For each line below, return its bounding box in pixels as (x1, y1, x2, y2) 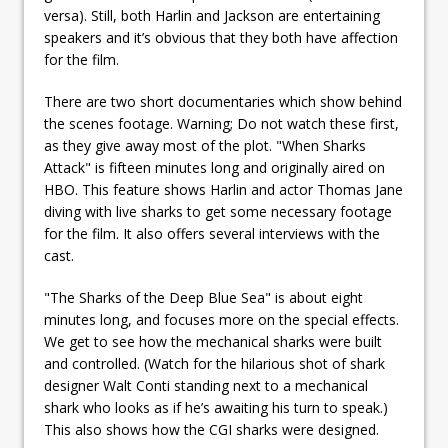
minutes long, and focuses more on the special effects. (44, 309, 399, 329)
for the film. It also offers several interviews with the (44, 223, 380, 243)
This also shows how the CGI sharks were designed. (44, 419, 379, 439)
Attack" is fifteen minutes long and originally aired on (44, 157, 385, 177)
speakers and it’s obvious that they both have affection (44, 27, 398, 47)
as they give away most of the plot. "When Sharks (44, 135, 366, 155)
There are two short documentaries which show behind (44, 91, 402, 111)
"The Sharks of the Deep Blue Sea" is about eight (44, 287, 363, 307)
